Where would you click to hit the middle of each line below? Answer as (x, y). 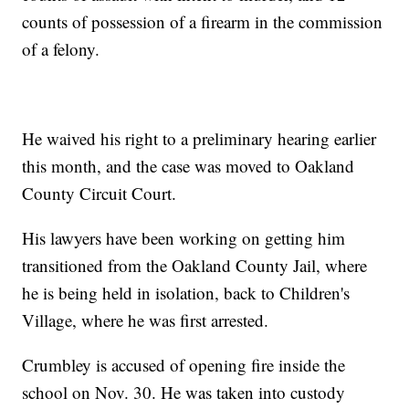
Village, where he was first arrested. (146, 320)
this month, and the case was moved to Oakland (189, 166)
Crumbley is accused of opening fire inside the (184, 365)
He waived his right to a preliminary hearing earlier (199, 139)
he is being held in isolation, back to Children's (186, 293)
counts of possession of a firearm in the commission (203, 22)
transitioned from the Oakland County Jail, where (195, 266)
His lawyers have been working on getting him (184, 238)
